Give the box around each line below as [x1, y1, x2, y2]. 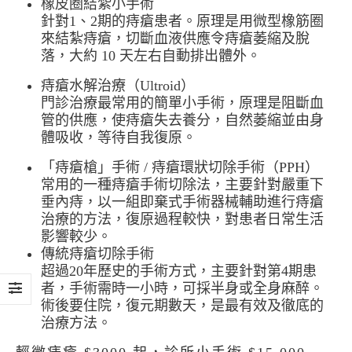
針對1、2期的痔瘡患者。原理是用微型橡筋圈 [41, 13, 324, 29]
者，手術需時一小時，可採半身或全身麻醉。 [41, 280, 324, 296]
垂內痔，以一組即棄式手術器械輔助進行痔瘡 [41, 194, 324, 210]
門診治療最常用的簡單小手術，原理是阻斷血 [41, 95, 324, 111]
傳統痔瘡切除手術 [41, 246, 154, 262]
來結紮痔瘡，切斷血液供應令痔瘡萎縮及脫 [41, 31, 310, 46]
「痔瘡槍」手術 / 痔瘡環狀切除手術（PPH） [41, 159, 319, 175]
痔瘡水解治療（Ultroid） [41, 78, 195, 93]
